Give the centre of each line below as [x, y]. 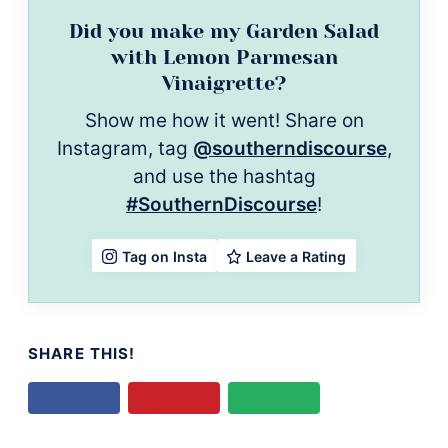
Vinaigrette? [224, 83]
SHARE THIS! [82, 353]
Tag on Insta [164, 256]
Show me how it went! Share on [224, 120]
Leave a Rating [296, 256]
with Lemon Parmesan [224, 57]
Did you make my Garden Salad [224, 31]
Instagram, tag [124, 148]
